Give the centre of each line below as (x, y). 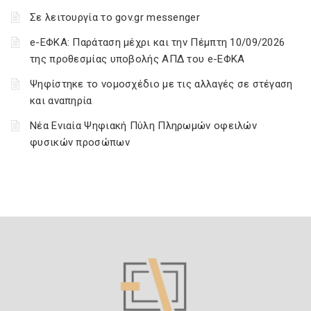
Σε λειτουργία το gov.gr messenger (115, 17)
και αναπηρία (61, 101)
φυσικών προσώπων (80, 142)
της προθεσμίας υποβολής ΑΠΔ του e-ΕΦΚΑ (137, 59)
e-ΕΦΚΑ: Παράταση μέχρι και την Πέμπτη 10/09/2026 (158, 42)
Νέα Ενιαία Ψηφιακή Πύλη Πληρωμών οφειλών (143, 126)
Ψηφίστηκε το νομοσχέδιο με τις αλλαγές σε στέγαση (161, 84)
